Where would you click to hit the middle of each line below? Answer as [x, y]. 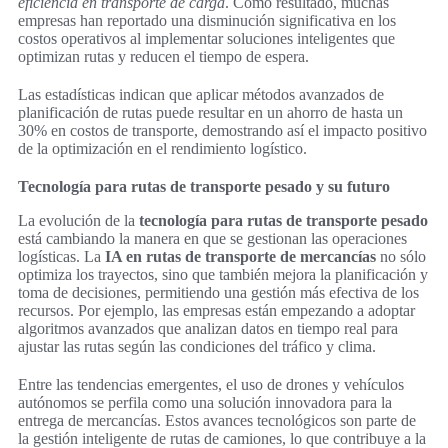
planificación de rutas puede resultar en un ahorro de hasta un [210, 112]
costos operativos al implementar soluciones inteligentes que [206, 38]
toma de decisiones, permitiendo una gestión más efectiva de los [218, 292]
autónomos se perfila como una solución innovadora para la [205, 402]
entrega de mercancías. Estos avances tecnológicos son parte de [217, 420]
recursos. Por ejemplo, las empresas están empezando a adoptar [216, 310]
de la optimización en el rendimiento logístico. [162, 148]
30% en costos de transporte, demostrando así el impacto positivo [222, 130]
